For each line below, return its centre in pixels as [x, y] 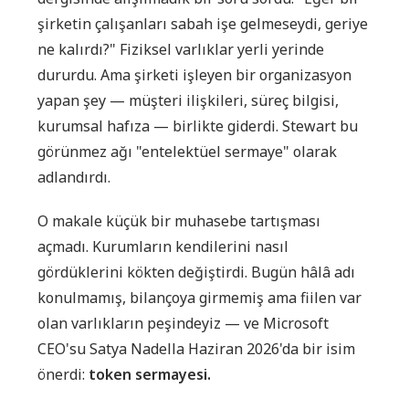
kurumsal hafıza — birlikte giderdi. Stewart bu [198, 126]
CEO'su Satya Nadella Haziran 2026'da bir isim [196, 348]
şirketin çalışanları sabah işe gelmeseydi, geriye [203, 23]
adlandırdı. [74, 177]
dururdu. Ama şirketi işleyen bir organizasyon [194, 74]
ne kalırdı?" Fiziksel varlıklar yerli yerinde [181, 49]
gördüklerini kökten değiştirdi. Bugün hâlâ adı [196, 272]
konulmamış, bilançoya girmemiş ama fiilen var [199, 297]
